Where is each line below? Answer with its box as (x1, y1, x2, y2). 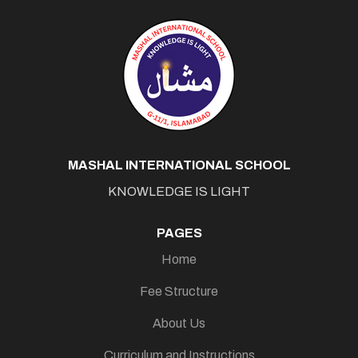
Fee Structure (140, 284, 218, 298)
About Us (153, 316, 205, 330)
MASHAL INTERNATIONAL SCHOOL (67, 158, 291, 172)
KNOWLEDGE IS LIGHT (108, 185, 250, 198)
